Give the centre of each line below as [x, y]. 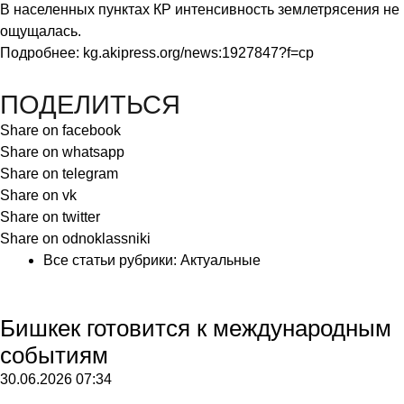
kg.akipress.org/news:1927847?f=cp [198, 52]
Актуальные [220, 260]
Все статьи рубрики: [112, 260]
